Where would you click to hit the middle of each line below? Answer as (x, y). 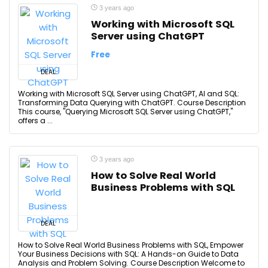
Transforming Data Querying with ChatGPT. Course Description (132, 103)
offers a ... (35, 121)
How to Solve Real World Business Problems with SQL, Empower (131, 245)
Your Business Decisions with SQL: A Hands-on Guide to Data (128, 254)
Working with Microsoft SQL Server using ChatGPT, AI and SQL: (129, 94)
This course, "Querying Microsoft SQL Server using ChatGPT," (125, 112)
